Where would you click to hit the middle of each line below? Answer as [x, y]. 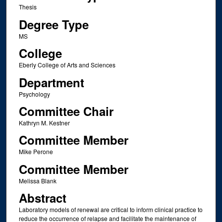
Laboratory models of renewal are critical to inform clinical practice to [111, 210]
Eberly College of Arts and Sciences [67, 65]
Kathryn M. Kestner [44, 123]
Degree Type [54, 24]
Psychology [34, 94]
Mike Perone [36, 152]
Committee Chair [66, 111]
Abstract [42, 198]
